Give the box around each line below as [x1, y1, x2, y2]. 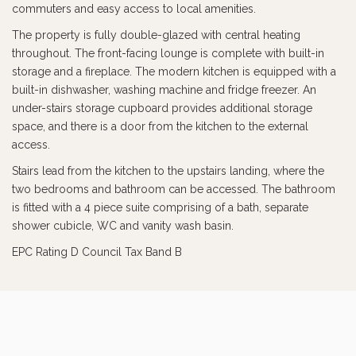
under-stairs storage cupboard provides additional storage [12, 102, 312, 114]
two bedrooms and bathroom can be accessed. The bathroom [12, 183, 335, 195]
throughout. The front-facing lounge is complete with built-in [12, 47, 324, 60]
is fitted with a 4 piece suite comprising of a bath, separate [12, 201, 308, 214]
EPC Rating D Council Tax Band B [12, 246, 182, 258]
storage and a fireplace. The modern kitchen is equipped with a [12, 65, 336, 78]
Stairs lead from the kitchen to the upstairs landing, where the [12, 164, 324, 177]
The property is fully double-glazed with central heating [12, 29, 300, 41]
